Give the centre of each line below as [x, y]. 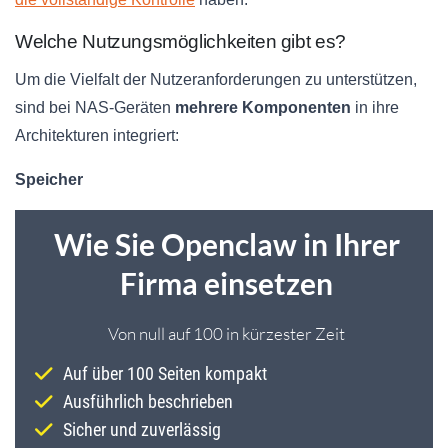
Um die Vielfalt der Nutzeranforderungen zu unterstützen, [216, 80]
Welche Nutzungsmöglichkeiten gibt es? [180, 42]
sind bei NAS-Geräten [95, 108]
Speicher [49, 180]
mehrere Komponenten [263, 108]
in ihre [375, 108]
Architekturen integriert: [97, 136]
